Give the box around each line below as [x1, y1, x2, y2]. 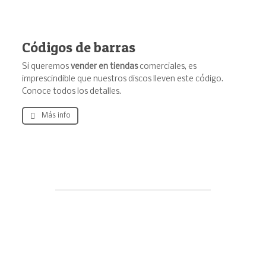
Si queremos [21, 62, 71, 72]
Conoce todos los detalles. [21, 87, 121, 97]
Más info [41, 112, 71, 120]
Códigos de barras [21, 39, 135, 56]
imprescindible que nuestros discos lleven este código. [21, 75, 223, 84]
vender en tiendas [70, 62, 138, 72]
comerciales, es [137, 62, 197, 72]
